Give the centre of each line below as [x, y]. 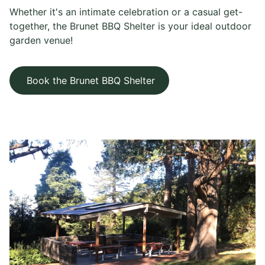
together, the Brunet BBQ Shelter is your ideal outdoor [130, 26]
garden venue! [43, 40]
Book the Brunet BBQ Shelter [89, 80]
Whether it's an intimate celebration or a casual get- [126, 12]
